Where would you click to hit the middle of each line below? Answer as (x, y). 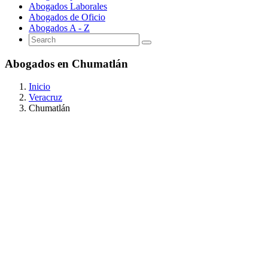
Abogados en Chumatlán (66, 63)
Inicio (39, 87)
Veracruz (45, 98)
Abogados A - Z (59, 28)
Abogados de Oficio (67, 17)
